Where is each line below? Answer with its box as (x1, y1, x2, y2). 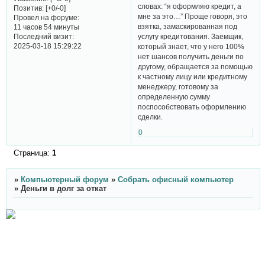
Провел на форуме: (13, 13, 79, 21)
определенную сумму (138, 93, 211, 101)
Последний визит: (13, 32, 74, 40)
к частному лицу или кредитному (138, 73, 248, 81)
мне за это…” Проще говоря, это (138, 12, 248, 21)
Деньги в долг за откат (20, 183, 106, 193)
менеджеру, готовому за (138, 83, 219, 91)
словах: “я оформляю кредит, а (138, 2, 242, 11)
